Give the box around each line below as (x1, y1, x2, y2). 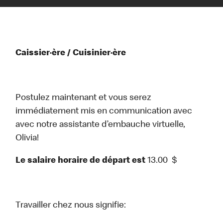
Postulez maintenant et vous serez (15, 94, 152, 103)
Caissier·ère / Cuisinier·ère (15, 49, 126, 58)
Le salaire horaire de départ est (15, 156, 146, 166)
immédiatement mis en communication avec (15, 107, 193, 116)
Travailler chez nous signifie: (15, 201, 126, 211)
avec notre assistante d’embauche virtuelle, (15, 120, 186, 130)
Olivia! (15, 134, 39, 143)
